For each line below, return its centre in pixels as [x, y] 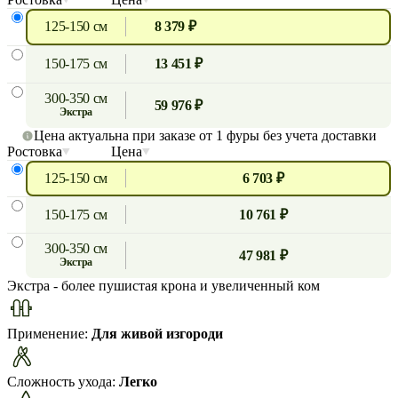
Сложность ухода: [63, 381]
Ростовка [35, 151]
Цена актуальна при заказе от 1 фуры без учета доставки [205, 135]
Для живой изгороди [157, 333]
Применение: [49, 333]
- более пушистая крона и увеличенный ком [187, 285]
